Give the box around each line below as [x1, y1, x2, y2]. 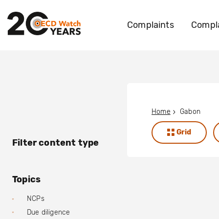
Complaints [127, 20, 174, 30]
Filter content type [12, 137, 99, 148]
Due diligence [27, 208, 70, 217]
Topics [12, 174, 41, 185]
